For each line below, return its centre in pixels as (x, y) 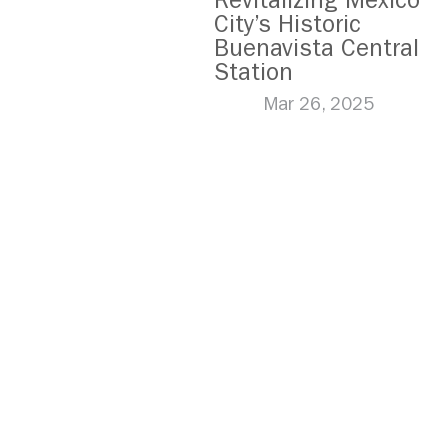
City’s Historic (287, 24)
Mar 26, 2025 (319, 104)
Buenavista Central (316, 48)
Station (253, 72)
